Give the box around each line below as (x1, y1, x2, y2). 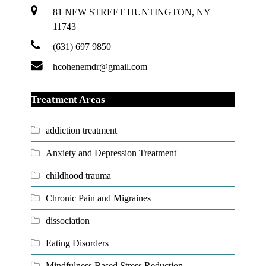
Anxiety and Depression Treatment (46, 147, 177, 158)
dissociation (46, 215, 90, 226)
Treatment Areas (31, 93, 106, 105)
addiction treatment (46, 125, 118, 135)
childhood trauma (46, 170, 112, 180)
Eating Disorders (46, 237, 109, 248)
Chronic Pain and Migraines (46, 192, 151, 203)
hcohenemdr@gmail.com (53, 61, 148, 72)
